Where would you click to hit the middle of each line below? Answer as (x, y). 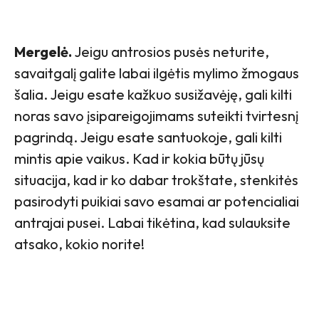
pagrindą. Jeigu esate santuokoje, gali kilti (148, 137)
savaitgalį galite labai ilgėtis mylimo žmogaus (157, 73)
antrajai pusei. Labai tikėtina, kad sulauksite (152, 223)
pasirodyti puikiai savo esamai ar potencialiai (157, 202)
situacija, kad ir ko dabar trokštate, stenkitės (156, 180)
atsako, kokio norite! (79, 244)
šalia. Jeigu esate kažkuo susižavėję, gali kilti (153, 95)
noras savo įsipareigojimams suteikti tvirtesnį (156, 116)
